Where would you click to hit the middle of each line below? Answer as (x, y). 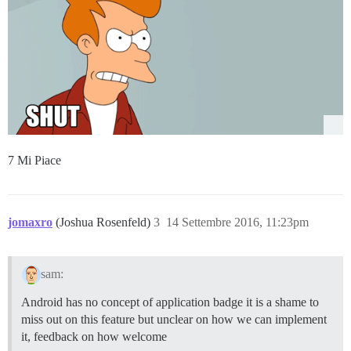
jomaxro (30, 222)
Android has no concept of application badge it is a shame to (170, 302)
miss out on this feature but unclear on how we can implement (174, 320)
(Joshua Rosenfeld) (105, 222)
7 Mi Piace (34, 160)
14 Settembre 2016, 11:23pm (237, 222)
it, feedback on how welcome (94, 337)
